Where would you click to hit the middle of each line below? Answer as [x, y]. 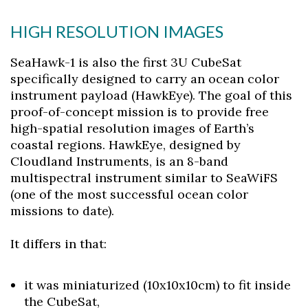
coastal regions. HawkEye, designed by [125, 145]
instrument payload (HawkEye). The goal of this [151, 95]
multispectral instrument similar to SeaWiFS [144, 178]
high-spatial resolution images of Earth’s [132, 128]
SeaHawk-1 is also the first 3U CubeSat [126, 62]
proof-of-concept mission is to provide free [140, 112]
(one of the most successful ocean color [129, 194]
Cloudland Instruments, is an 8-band [119, 161]
